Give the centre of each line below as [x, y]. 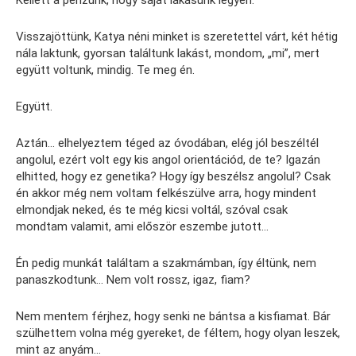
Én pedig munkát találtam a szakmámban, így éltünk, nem [166, 263]
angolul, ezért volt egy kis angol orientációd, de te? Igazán [168, 160]
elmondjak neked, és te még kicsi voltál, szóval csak [152, 210]
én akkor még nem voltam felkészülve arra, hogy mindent [166, 193]
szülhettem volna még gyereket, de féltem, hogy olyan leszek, [178, 333]
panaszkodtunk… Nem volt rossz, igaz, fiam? [133, 280]
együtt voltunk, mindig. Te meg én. [105, 70]
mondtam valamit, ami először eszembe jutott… [142, 227]
